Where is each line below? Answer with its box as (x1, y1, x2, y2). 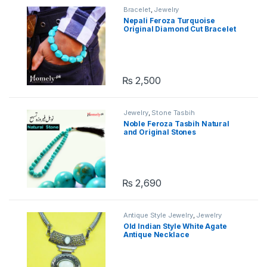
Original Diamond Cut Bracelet (123, 24, 236, 33)
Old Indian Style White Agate (123, 222, 227, 231)
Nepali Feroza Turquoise (123, 15, 215, 25)
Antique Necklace (123, 230, 190, 240)
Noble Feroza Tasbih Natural (123, 119, 229, 128)
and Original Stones (123, 127, 196, 136)
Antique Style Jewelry (123, 211, 193, 220)
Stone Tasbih (151, 108, 195, 117)
